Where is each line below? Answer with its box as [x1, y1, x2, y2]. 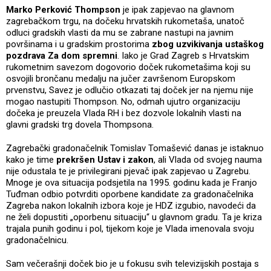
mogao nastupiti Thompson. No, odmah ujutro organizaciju [6, 96, 240, 107]
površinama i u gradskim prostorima [6, 38, 152, 50]
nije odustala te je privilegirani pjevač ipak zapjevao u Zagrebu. [6, 165, 250, 177]
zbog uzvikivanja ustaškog [152, 38, 264, 50]
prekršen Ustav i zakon [56, 154, 154, 165]
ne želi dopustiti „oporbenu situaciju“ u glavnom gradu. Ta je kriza [6, 211, 262, 223]
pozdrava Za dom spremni [6, 50, 117, 61]
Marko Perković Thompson [6, 4, 120, 15]
